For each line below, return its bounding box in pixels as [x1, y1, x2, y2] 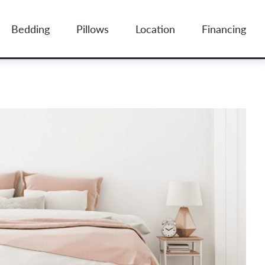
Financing [202, 21, 247, 36]
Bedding [11, 21, 50, 36]
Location [135, 21, 176, 36]
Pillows [76, 21, 109, 36]
